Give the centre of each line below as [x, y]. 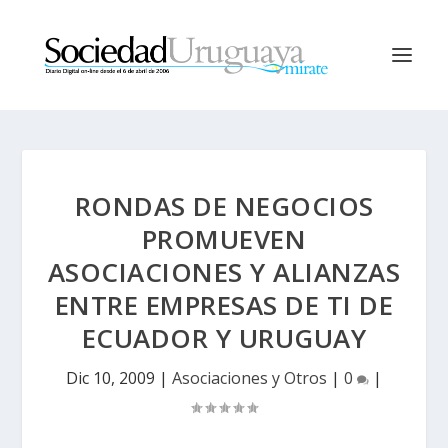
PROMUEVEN [224, 239]
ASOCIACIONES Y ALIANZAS [224, 272]
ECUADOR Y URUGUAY [224, 338]
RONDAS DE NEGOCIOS [224, 206]
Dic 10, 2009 [110, 378]
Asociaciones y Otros [249, 378]
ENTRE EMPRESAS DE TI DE [224, 305]
